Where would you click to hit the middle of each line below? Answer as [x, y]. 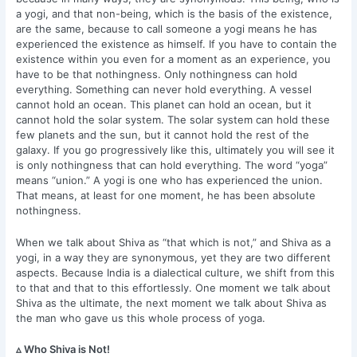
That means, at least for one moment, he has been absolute [166, 195]
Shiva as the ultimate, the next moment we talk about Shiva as [172, 302]
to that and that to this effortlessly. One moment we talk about [174, 287]
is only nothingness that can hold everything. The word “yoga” [172, 165]
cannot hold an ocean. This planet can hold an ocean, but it [164, 104]
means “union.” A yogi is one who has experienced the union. [170, 180]
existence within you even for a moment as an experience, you [174, 59]
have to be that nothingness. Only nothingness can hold [157, 74]
